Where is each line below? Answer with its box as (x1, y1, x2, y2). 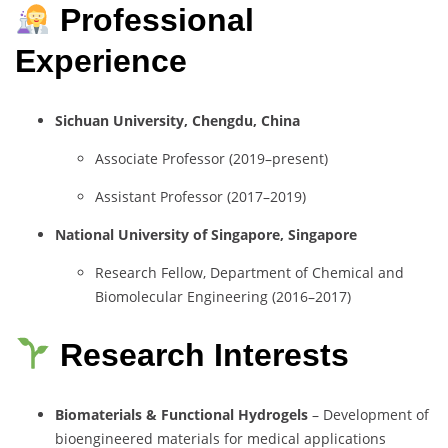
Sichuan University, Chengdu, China (55, 110, 300, 130)
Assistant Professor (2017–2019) (95, 186, 306, 206)
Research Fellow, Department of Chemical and (95, 262, 404, 282)
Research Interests (60, 337, 350, 374)
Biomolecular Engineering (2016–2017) (95, 286, 351, 306)
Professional (60, 2, 255, 39)
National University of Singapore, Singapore (55, 224, 357, 244)
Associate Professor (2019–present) (95, 148, 328, 168)
